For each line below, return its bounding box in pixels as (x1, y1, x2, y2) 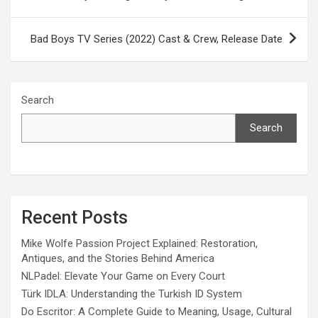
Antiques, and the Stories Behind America (21, 251, 214, 265)
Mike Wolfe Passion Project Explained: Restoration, (21, 236, 258, 250)
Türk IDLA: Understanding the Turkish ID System (21, 287, 242, 300)
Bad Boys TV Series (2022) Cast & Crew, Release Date (31, 32, 283, 45)
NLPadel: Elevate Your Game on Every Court (21, 269, 225, 283)
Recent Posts (21, 207, 128, 228)
